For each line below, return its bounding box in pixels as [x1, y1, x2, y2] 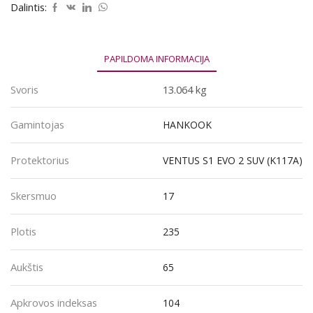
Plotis [10, 224, 36, 238]
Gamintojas [10, 117, 64, 131]
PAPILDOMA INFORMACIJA [103, 52, 210, 66]
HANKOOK [162, 117, 212, 131]
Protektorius [10, 152, 69, 167]
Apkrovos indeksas [10, 295, 97, 310]
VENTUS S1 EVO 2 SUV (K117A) [162, 153, 303, 167]
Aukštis [10, 259, 43, 274]
